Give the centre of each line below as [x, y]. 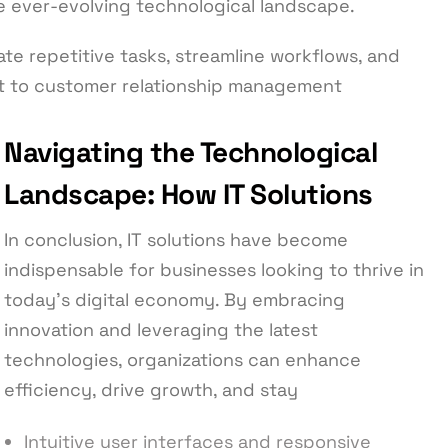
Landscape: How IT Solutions [188, 193]
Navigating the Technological [190, 151]
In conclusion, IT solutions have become [176, 239]
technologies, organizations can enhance [182, 359]
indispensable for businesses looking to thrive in [214, 269]
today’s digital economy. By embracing [174, 299]
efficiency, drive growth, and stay [151, 389]
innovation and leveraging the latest [161, 329]
